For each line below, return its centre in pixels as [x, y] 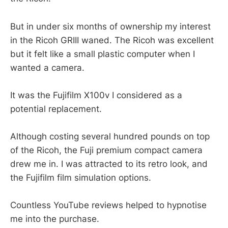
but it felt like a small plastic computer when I [103, 54]
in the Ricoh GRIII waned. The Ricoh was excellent [112, 40]
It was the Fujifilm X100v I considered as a [96, 95]
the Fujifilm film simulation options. [81, 177]
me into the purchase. [55, 219]
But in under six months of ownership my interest [110, 26]
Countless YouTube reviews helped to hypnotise [108, 205]
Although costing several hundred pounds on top [110, 136]
